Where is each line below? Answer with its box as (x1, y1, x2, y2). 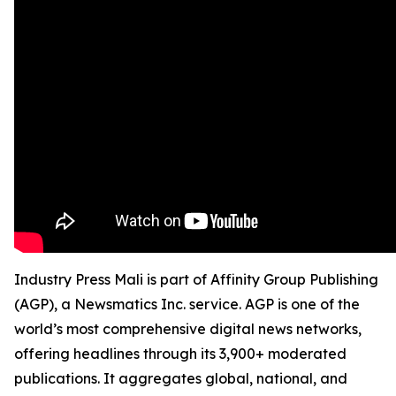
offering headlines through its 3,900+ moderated (14, 345, 346, 362)
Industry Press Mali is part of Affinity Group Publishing (14, 270, 378, 288)
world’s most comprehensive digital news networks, (14, 320, 362, 338)
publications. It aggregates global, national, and (14, 369, 347, 387)
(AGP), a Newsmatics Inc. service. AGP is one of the (14, 295, 360, 313)
